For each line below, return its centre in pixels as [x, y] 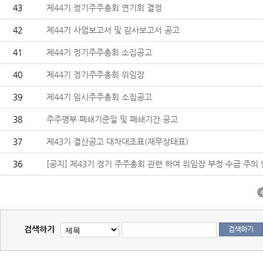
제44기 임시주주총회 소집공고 [99, 97]
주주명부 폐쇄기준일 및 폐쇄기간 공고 [112, 119]
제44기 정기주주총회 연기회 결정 [104, 8]
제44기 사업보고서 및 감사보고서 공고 [113, 30]
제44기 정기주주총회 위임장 [95, 75]
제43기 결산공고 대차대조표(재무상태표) [117, 141]
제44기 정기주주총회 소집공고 [99, 52]
